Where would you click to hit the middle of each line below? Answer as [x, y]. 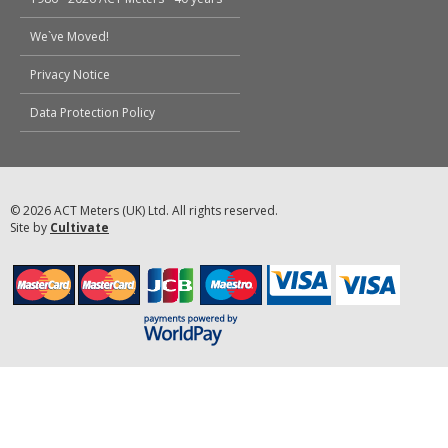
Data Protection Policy [92, 112]
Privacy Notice [70, 74]
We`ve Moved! [69, 36]
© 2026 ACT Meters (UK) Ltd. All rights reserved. [144, 210]
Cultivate [79, 227]
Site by [30, 227]
